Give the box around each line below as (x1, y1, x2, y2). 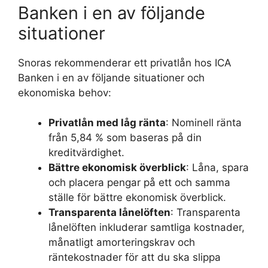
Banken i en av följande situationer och (18, 71, 205, 84)
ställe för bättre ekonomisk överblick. (48, 191, 226, 203)
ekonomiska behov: (18, 86, 111, 99)
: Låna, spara (186, 162, 249, 173)
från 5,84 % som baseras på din (48, 132, 202, 144)
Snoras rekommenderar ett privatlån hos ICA (18, 56, 232, 69)
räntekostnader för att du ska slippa (48, 251, 221, 263)
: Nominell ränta (166, 117, 242, 129)
